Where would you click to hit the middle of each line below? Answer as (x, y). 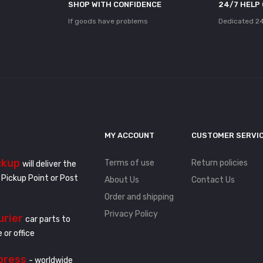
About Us (122, 180)
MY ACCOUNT (129, 136)
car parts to (48, 220)
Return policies (220, 163)
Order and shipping (139, 197)
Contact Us (213, 180)
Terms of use (129, 163)
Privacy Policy (131, 214)
